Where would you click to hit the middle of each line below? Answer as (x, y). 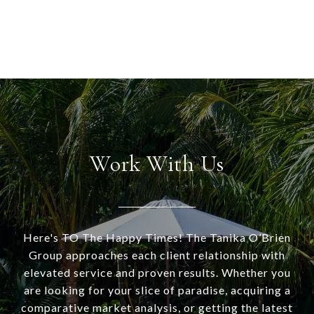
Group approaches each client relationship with (157, 255)
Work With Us (157, 164)
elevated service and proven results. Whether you (157, 273)
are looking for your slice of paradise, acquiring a (157, 290)
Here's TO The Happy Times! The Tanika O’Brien (157, 238)
